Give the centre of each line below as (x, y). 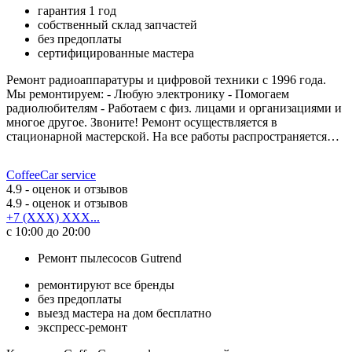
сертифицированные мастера (116, 53)
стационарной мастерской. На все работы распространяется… (173, 136)
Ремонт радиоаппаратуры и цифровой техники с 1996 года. (166, 79)
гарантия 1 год (77, 10)
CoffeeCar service (51, 174)
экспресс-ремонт (82, 327)
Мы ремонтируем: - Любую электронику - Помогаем (148, 93)
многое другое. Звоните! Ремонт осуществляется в (142, 122)
